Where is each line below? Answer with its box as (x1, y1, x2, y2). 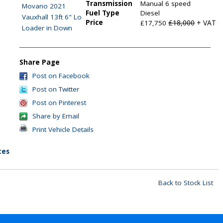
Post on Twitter (32, 85, 80, 94)
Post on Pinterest (32, 98, 87, 107)
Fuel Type (86, 8, 120, 17)
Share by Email (32, 111, 80, 120)
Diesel (140, 8, 160, 17)
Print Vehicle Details (32, 125, 94, 134)
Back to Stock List (158, 178, 213, 187)
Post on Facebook (32, 71, 90, 80)
